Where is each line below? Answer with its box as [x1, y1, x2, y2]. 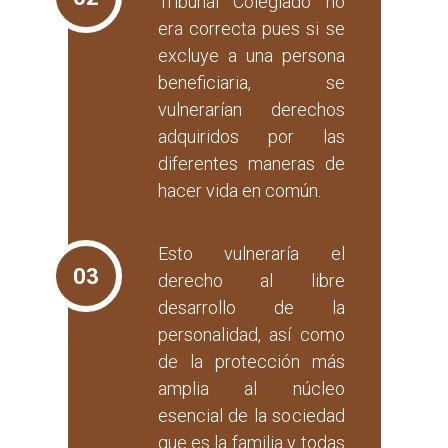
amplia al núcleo [157, 378, 345, 400]
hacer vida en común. [157, 180, 321, 202]
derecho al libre [157, 270, 345, 292]
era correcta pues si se [157, 18, 345, 40]
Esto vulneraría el [157, 243, 345, 265]
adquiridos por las [157, 126, 345, 148]
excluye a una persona [157, 45, 345, 67]
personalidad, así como [157, 324, 345, 346]
